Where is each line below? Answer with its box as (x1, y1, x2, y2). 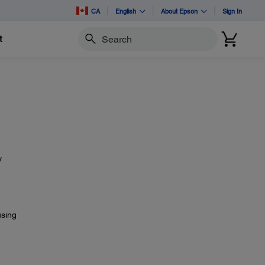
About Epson (161, 7, 198, 15)
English (115, 7, 136, 15)
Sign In (222, 7, 242, 15)
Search (77, 39, 104, 49)
